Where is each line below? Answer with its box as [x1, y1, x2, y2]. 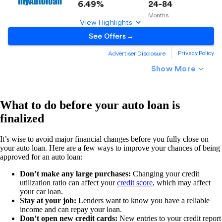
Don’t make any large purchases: [20, 169, 133, 178]
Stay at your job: [20, 196, 76, 205]
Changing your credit [133, 169, 199, 178]
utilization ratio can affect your [20, 178, 117, 187]
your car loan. [20, 187, 63, 196]
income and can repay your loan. [20, 205, 122, 214]
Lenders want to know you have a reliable [76, 196, 210, 205]
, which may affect [153, 178, 211, 187]
